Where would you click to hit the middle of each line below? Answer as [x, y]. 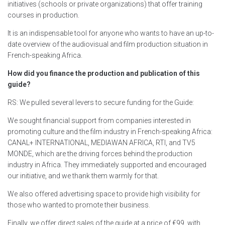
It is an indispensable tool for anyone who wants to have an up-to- [111, 33]
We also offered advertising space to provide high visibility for [104, 194]
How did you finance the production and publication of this [104, 74]
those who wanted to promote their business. [79, 205]
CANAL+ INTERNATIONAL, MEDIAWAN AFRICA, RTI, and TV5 [101, 143]
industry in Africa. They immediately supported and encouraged [107, 165]
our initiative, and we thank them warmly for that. [83, 176]
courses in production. [43, 15]
